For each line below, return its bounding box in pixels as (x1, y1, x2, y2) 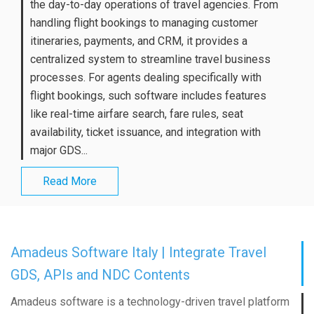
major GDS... (30, 143, 88, 157)
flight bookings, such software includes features (30, 88, 266, 102)
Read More (43, 174, 97, 188)
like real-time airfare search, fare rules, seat (30, 107, 243, 121)
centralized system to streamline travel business (30, 52, 271, 66)
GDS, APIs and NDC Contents (11, 266, 190, 284)
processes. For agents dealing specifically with (30, 70, 261, 84)
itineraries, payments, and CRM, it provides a (30, 34, 247, 48)
